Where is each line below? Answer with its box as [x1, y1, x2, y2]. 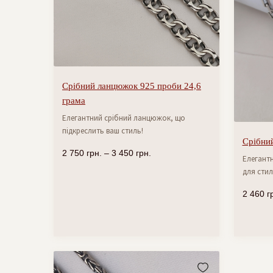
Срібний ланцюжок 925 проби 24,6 [62, 81, 201, 91]
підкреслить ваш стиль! [62, 126, 143, 136]
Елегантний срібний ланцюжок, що [62, 113, 185, 123]
